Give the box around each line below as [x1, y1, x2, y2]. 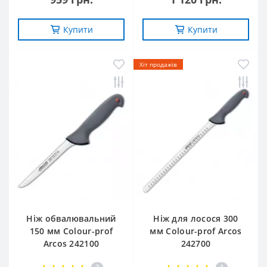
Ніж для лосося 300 [153, 212, 238, 224]
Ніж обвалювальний [26, 212, 116, 224]
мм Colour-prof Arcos [150, 225, 242, 237]
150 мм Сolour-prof [29, 225, 113, 237]
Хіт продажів [139, 60, 177, 69]
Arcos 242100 [43, 237, 100, 249]
